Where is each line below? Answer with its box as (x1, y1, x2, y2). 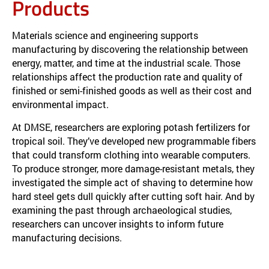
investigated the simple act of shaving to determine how (12, 175, 253, 189)
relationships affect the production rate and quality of (12, 70, 243, 83)
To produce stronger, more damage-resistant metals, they (12, 162, 255, 175)
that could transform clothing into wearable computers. (12, 148, 250, 161)
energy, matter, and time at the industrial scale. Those (12, 56, 240, 69)
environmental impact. (12, 97, 109, 110)
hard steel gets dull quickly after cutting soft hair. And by (12, 189, 255, 202)
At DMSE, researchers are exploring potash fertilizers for (12, 120, 250, 133)
